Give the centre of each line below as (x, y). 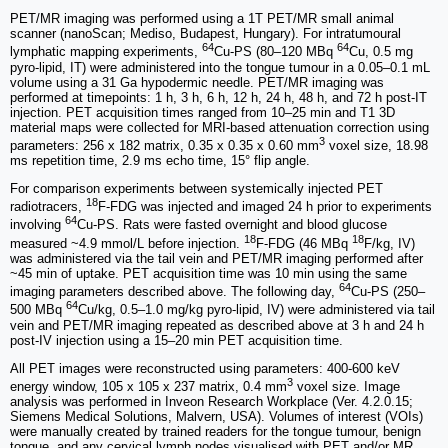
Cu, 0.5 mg (381, 52)
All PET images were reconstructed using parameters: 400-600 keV (205, 368)
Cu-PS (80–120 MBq (275, 52)
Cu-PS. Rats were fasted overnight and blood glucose (232, 225)
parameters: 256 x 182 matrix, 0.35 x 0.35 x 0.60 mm (164, 146)
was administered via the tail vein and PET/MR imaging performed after (216, 259)
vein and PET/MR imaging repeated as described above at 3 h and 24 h (217, 325)
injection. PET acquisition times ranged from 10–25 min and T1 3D (202, 112)
